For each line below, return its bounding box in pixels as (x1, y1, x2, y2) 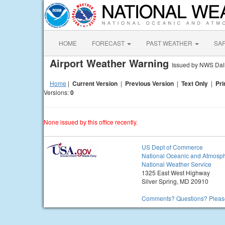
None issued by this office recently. (44, 118, 138, 126)
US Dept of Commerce (142, 143, 203, 151)
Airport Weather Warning (50, 56, 172, 70)
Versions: (44, 88, 70, 96)
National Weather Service (142, 160, 211, 168)
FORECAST (92, 39, 126, 47)
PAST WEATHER (146, 39, 194, 47)
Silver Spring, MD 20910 (142, 177, 208, 185)
